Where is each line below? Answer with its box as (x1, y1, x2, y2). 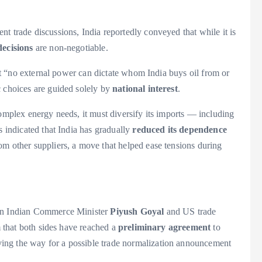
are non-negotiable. (33, 43, 108, 53)
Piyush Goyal (110, 206, 164, 217)
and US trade (164, 206, 216, 217)
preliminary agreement (118, 222, 211, 233)
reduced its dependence (132, 125, 227, 135)
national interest (112, 84, 178, 94)
